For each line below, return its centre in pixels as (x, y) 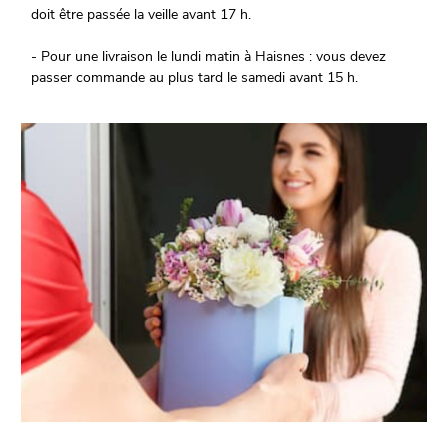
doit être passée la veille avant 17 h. (141, 15)
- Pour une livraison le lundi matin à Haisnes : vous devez (209, 57)
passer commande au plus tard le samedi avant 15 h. (195, 78)
